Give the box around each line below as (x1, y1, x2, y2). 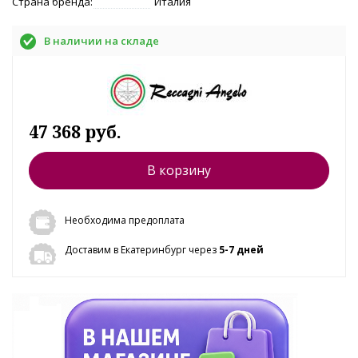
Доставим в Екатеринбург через (65, 242, 219, 257)
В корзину (147, 161, 211, 179)
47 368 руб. (29, 120, 121, 143)
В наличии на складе (44, 33, 159, 48)
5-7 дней (219, 242, 264, 257)
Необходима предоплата (65, 213, 185, 227)
